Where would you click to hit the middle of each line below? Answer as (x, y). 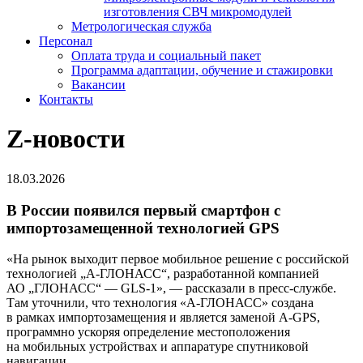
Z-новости (66, 139)
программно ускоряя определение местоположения (148, 332)
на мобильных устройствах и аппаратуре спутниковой (158, 347)
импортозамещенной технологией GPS (143, 228)
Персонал (66, 41)
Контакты (66, 99)
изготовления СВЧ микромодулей (198, 12)
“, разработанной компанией (240, 274)
